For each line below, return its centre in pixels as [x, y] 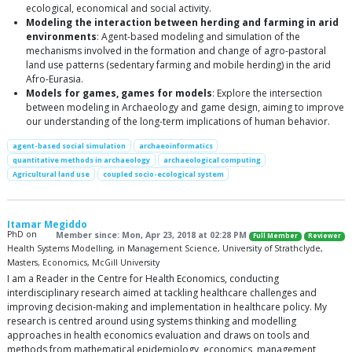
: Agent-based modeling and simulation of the [198, 37]
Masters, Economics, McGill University [83, 263]
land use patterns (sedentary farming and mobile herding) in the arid [178, 65]
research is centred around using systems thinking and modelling [152, 321]
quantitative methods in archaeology [81, 160]
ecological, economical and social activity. [119, 8]
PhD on [22, 235]
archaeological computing [212, 160]
